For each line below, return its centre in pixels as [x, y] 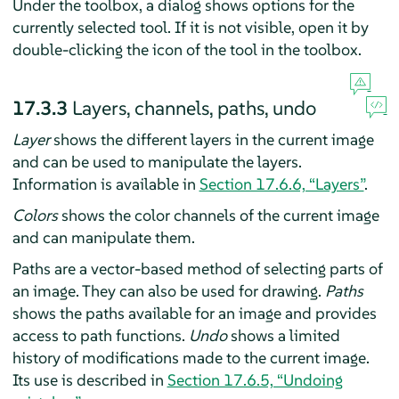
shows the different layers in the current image [212, 140]
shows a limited [283, 336]
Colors [35, 216]
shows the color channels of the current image [218, 216]
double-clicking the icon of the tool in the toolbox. [187, 50]
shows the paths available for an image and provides [194, 313]
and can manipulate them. [103, 238]
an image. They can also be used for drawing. [168, 291]
